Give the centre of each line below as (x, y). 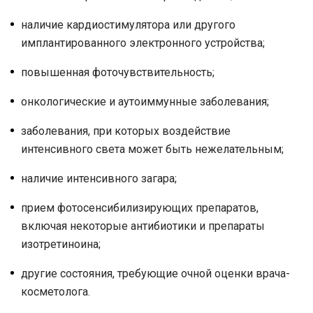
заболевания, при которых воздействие (126, 131)
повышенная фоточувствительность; (118, 72)
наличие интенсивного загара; (99, 179)
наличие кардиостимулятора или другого (128, 25)
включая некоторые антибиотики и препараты (143, 226)
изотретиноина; (61, 244)
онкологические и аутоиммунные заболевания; (145, 102)
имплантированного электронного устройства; (143, 43)
